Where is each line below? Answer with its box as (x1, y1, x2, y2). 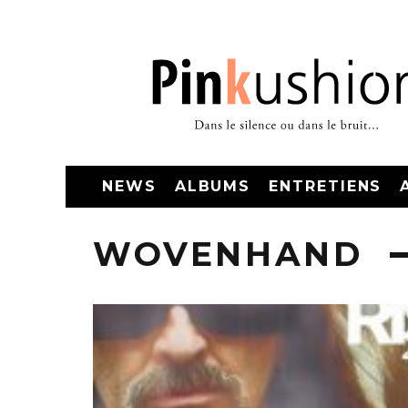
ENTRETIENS (269, 178, 382, 195)
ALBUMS (174, 178, 251, 195)
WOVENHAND (93, 234, 363, 274)
